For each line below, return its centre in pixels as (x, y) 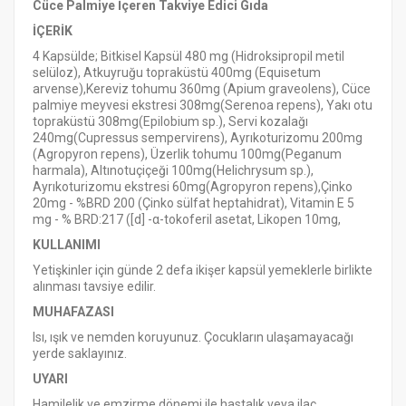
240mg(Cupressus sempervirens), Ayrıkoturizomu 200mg (198, 138)
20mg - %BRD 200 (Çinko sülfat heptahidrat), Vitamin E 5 (193, 203)
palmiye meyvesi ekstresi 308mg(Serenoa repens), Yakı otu (203, 105)
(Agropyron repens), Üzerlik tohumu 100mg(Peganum (187, 154)
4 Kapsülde (64, 56)
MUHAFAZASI (73, 312)
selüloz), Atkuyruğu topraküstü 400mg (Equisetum (177, 72)
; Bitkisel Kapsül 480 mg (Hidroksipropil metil (220, 56)
